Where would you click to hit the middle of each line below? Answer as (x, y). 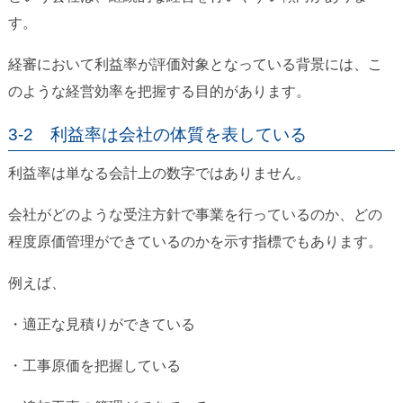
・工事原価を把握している (94, 366)
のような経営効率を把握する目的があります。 (159, 92)
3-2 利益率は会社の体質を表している (157, 135)
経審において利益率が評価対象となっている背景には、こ (195, 65)
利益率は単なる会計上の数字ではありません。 (159, 174)
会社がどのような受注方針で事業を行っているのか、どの (195, 215)
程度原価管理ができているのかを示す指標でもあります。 (195, 242)
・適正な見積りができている (101, 325)
